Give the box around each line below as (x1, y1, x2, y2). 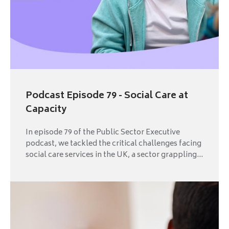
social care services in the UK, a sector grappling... (26, 149, 203, 162)
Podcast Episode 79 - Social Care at (26, 88, 188, 105)
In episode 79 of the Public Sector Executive (26, 126, 180, 140)
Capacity (26, 102, 66, 119)
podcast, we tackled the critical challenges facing (26, 138, 201, 151)
